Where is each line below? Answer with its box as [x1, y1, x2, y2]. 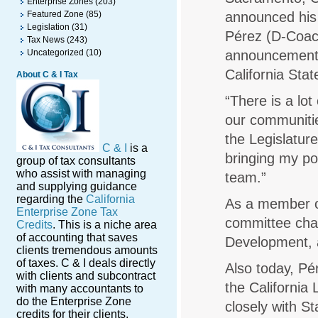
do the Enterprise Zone [16, 295, 131, 307]
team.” [225, 170, 267, 185]
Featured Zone [27, 9, 84, 19]
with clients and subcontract [16, 270, 155, 282]
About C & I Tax [16, 70, 78, 79]
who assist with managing [16, 168, 146, 180]
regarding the [16, 193, 86, 205]
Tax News [27, 35, 65, 45]
